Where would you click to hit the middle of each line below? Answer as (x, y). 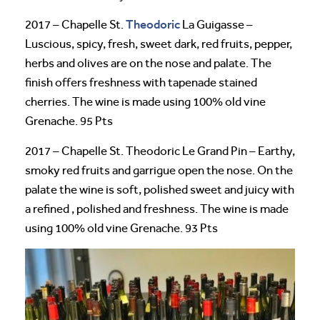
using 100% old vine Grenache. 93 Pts (121, 228)
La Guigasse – (216, 24)
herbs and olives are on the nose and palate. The (148, 63)
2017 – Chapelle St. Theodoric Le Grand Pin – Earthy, (160, 151)
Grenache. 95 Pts (69, 121)
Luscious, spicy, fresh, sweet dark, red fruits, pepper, (159, 44)
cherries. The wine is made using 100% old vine (145, 101)
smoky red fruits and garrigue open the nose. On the (159, 170)
